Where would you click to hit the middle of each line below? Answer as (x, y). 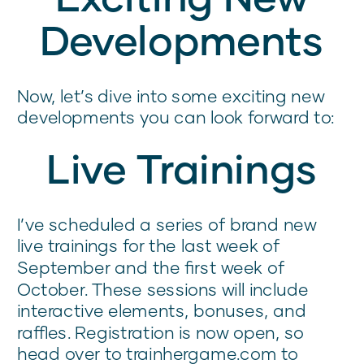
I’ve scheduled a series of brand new (167, 224)
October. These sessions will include (163, 289)
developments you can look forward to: (176, 117)
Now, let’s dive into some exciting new (171, 95)
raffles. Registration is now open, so (160, 332)
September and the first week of (151, 267)
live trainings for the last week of (149, 245)
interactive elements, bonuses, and (162, 310)
